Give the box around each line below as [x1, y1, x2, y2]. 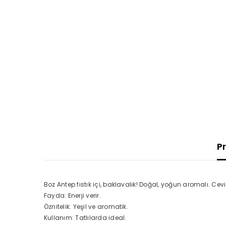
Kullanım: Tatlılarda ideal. [44, 213, 127, 222]
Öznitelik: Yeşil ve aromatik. [44, 202, 128, 211]
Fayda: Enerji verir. [44, 191, 101, 200]
